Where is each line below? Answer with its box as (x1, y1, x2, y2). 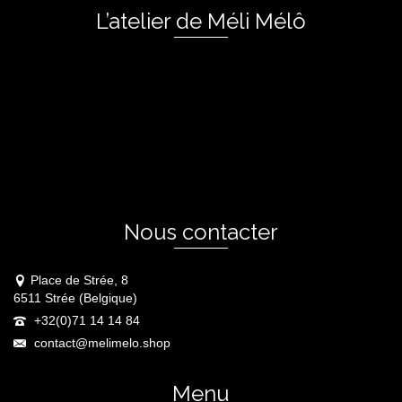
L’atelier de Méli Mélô (96, 7, 306, 34)
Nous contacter (124, 218, 278, 245)
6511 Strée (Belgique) (13, 290, 137, 305)
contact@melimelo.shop (31, 335, 170, 350)
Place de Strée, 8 (31, 272, 128, 287)
